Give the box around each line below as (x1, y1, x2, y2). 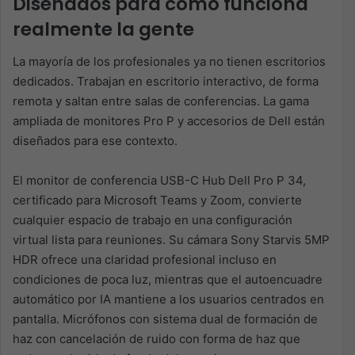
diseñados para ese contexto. (13, 132, 177, 148)
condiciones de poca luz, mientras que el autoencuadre (13, 271, 323, 287)
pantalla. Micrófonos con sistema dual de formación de (13, 311, 318, 326)
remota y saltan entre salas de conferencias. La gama (13, 93, 309, 109)
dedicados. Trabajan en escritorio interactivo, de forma (13, 73, 319, 89)
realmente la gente (13, 17, 194, 43)
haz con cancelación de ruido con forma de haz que (13, 330, 300, 346)
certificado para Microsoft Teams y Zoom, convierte (13, 192, 302, 208)
